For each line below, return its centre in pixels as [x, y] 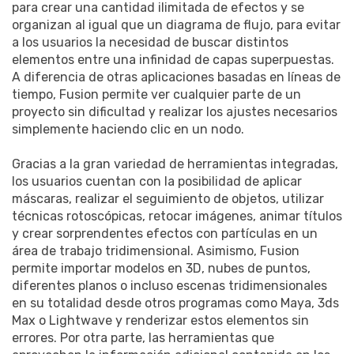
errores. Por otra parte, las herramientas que [143, 337]
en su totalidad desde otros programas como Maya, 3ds [175, 303]
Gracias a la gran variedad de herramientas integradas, [175, 164]
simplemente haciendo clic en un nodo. [128, 129]
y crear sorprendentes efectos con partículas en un [165, 233]
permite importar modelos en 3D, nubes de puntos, [161, 268]
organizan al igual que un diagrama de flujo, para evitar [176, 24]
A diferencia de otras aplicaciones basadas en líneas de [176, 77]
